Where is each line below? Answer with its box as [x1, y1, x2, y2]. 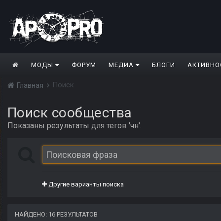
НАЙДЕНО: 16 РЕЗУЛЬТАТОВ [15, 211, 98, 219]
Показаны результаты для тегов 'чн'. [7, 121, 142, 131]
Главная [14, 81, 45, 90]
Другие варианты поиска [47, 181, 124, 188]
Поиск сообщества [7, 105, 132, 121]
